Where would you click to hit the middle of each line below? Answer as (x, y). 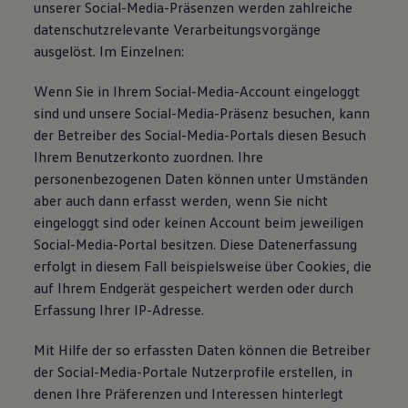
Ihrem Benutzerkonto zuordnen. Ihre (149, 157)
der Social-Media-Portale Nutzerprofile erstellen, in (194, 372)
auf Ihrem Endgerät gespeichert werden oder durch (194, 288)
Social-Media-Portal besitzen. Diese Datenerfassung (196, 244)
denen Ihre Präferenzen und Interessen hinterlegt (189, 393)
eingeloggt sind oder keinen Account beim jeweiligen (199, 222)
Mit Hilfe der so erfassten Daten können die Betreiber (203, 350)
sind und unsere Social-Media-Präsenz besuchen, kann (202, 113)
